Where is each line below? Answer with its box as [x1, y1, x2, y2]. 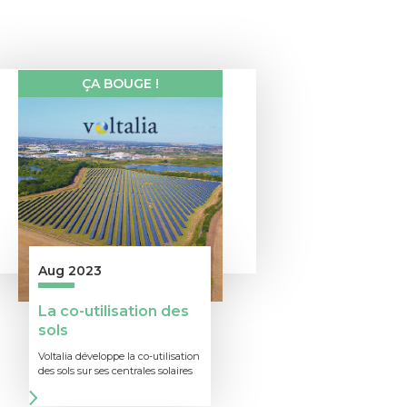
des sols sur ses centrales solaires [38, 364, 193, 378]
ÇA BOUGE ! [81, 75, 159, 93]
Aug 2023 [38, 263, 102, 280]
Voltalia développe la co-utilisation [38, 350, 200, 363]
